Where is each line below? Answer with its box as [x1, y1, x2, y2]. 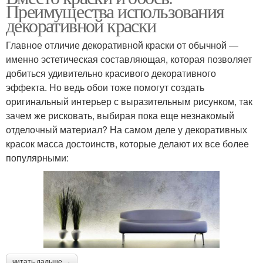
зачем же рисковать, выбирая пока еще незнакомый [6, 108, 234, 122]
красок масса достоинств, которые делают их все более [6, 136, 249, 150]
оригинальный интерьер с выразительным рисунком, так [6, 94, 252, 108]
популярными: [6, 150, 69, 164]
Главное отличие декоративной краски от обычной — [6, 38, 238, 52]
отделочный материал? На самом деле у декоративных [6, 122, 247, 136]
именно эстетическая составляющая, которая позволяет [6, 52, 252, 66]
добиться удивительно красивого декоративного [6, 66, 216, 80]
